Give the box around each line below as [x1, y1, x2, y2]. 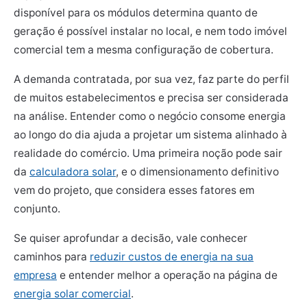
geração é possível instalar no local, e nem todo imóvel [14, 24, 287, 38]
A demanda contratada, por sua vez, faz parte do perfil [14, 72, 289, 86]
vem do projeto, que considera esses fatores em [14, 183, 254, 197]
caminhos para [14, 249, 90, 263]
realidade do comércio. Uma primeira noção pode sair [14, 146, 282, 160]
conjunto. [14, 201, 60, 215]
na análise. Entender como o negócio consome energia [14, 109, 286, 123]
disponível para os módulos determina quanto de [14, 5, 258, 19]
